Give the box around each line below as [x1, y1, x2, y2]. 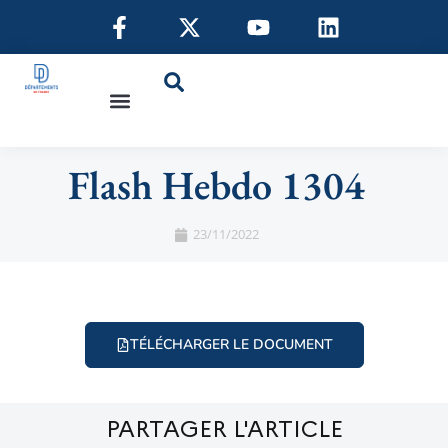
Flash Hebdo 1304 [68, 159, 365, 212]
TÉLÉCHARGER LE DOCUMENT [129, 335, 333, 355]
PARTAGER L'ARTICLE [105, 414, 343, 443]
